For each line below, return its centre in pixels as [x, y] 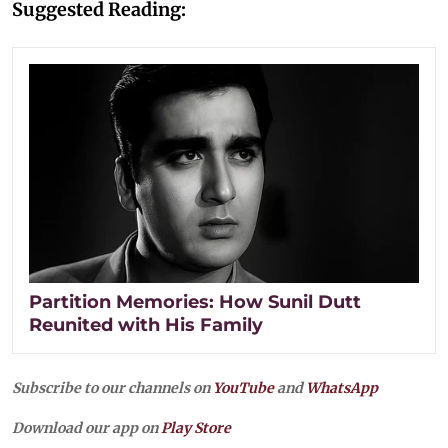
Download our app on [86, 427]
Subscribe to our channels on [112, 387]
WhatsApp [342, 387]
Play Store [196, 427]
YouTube [243, 387]
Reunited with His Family [146, 324]
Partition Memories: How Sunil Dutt [195, 301]
